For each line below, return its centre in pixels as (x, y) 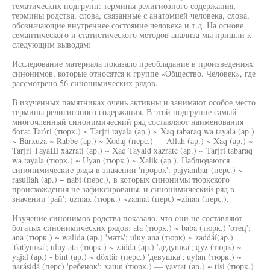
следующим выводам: (52, 44)
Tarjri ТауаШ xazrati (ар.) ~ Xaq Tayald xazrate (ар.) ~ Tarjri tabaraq (132, 150)
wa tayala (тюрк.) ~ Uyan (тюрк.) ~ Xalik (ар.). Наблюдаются (121, 160)
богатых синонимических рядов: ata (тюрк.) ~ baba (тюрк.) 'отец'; (131, 228)
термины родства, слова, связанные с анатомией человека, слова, (131, 15)
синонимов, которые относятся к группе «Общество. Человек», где (134, 73)
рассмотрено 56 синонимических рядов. (85, 83)
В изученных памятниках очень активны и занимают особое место (134, 102)
